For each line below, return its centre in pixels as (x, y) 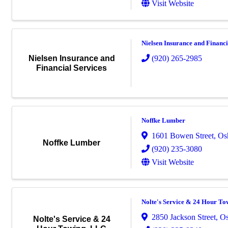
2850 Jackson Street (184, 217)
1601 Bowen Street (183, 136)
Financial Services (72, 68)
